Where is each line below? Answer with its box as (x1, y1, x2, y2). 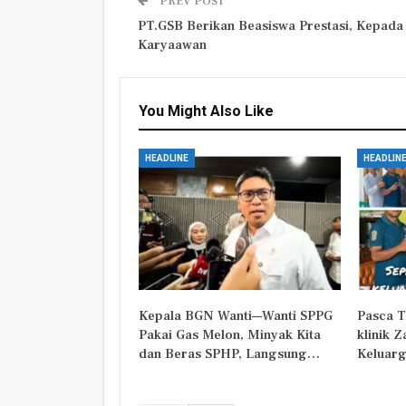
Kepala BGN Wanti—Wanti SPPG (139, 306, 333, 324)
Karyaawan (138, 35, 207, 53)
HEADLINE (145, 152, 188, 163)
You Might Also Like (139, 101, 274, 120)
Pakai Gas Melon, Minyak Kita (139, 325, 321, 343)
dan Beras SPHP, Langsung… (139, 344, 320, 362)
